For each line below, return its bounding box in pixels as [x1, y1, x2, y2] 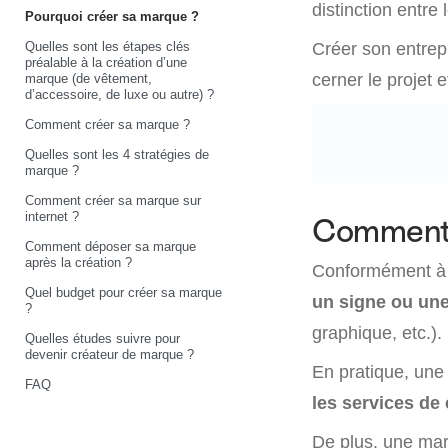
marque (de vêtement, [25, 70, 152, 86]
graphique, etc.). [312, 322, 442, 343]
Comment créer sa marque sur [25, 192, 201, 208]
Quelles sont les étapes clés [25, 38, 190, 54]
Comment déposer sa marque [25, 238, 196, 254]
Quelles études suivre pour [25, 330, 180, 346]
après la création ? [25, 254, 132, 270]
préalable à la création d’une [25, 54, 187, 70]
